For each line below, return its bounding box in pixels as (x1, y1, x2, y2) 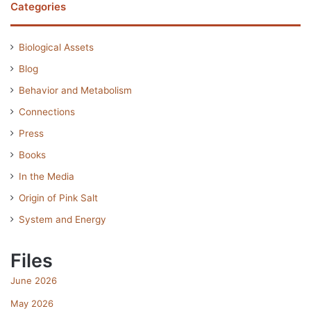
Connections (19, 106, 75, 117)
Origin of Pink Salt (19, 192, 98, 203)
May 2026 (10, 297, 53, 309)
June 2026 (10, 274, 57, 286)
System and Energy (19, 213, 106, 225)
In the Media (19, 170, 74, 182)
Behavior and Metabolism (19, 84, 132, 96)
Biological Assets (19, 41, 94, 53)
